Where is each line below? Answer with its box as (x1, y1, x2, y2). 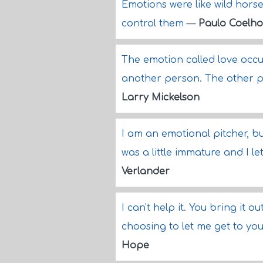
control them (122, 18, 187, 29)
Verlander (122, 166, 170, 177)
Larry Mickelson (122, 92, 200, 103)
